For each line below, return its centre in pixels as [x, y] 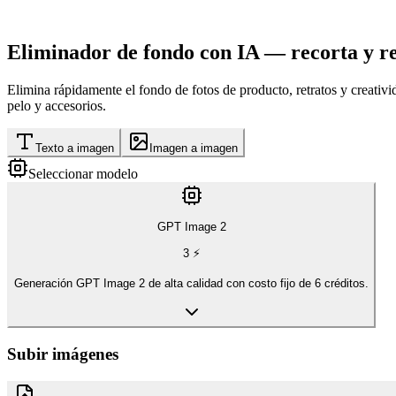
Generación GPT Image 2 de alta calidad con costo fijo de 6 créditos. [191, 283]
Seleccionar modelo [83, 173]
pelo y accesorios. [57, 105]
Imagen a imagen [194, 148]
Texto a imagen [75, 148]
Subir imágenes [63, 354]
